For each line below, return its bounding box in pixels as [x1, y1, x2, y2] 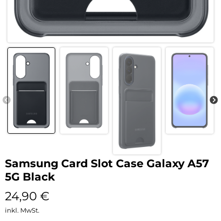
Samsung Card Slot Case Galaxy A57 [5, 157, 209, 171]
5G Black [5, 170, 55, 184]
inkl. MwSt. [5, 206, 39, 215]
